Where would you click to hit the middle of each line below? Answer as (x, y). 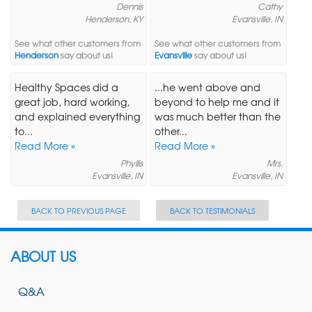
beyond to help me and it (217, 101)
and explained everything (77, 116)
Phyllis (132, 163)
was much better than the (217, 116)
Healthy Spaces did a (67, 87)
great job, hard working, (72, 101)
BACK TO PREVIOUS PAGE (79, 210)
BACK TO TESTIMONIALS (212, 210)
